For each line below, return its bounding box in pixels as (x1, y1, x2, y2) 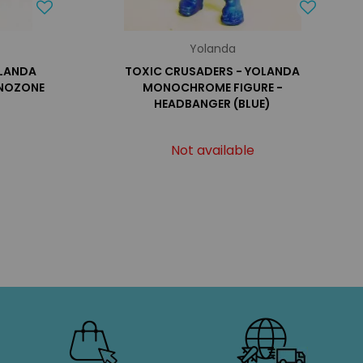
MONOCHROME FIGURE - (142, 79, 283, 96)
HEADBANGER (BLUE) (154, 96, 271, 112)
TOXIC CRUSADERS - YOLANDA (125, 63, 301, 79)
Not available (170, 141, 254, 160)
